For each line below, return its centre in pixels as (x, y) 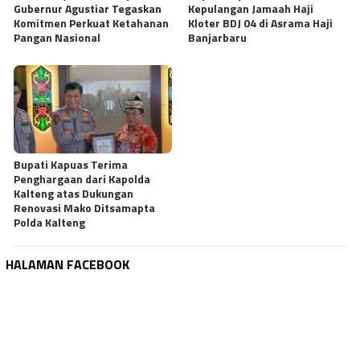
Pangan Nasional (57, 37)
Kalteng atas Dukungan (74, 194)
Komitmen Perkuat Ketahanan (91, 22)
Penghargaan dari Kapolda (82, 179)
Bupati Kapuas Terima (71, 165)
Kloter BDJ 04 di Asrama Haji (260, 22)
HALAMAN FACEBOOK (67, 265)
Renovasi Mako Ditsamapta (84, 208)
